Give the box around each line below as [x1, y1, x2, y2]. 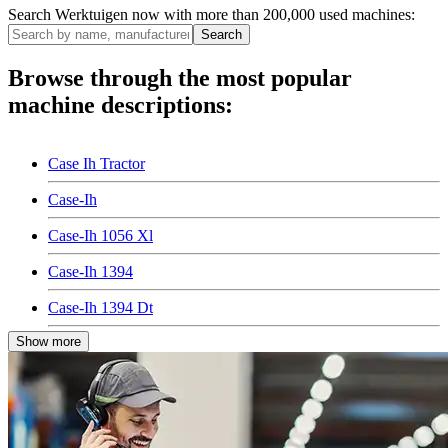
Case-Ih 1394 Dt [48, 298, 153, 316]
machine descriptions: [8, 91, 233, 118]
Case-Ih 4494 [48, 406, 133, 424]
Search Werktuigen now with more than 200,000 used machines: [8, 5, 415, 23]
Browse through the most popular [8, 64, 352, 91]
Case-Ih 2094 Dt [48, 370, 153, 388]
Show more [16, 333, 81, 349]
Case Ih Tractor [48, 154, 145, 172]
